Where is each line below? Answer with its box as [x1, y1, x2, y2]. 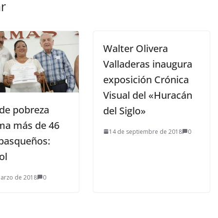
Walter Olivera [103, 41, 168, 55]
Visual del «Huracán [103, 88, 192, 102]
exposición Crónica [103, 73, 189, 86]
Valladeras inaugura [103, 57, 192, 71]
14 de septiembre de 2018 [109, 127, 182, 136]
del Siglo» [103, 104, 146, 117]
